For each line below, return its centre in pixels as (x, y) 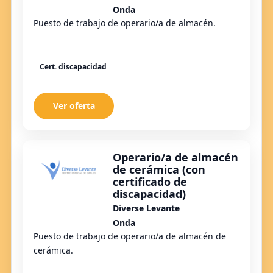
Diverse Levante (146, 208)
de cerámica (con (159, 169)
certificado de (150, 181)
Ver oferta (74, 105)
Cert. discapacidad (73, 66)
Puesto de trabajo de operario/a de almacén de (130, 236)
